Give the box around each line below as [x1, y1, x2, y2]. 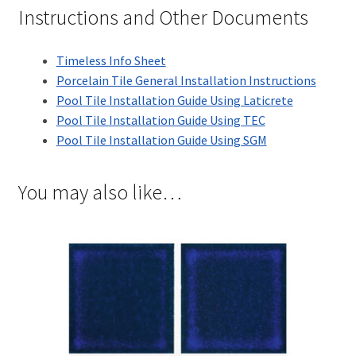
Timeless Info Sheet [56, 52, 166, 68]
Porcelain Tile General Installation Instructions [56, 72, 316, 88]
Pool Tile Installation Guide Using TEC [56, 111, 265, 128]
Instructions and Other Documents [17, 4, 308, 30]
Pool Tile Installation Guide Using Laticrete [56, 91, 293, 108]
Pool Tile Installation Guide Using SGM [56, 131, 267, 148]
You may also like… [17, 180, 182, 206]
